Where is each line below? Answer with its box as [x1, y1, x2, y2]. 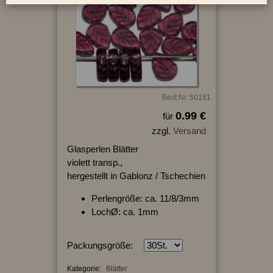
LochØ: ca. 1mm [91, 206, 158, 217]
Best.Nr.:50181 [161, 93, 211, 102]
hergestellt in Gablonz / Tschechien [66, 170, 205, 181]
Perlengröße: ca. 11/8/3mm [91, 193, 199, 204]
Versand [172, 125, 206, 136]
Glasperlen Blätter [66, 143, 138, 154]
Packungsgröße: [66, 239, 133, 250]
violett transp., [66, 157, 122, 168]
